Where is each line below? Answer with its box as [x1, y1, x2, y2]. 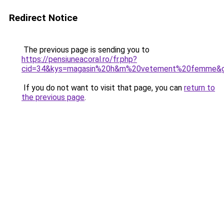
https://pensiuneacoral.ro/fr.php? [21, 54, 137, 64]
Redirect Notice [9, 12, 77, 23]
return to [184, 83, 215, 92]
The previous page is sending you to [21, 45, 149, 54]
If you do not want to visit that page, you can [21, 83, 184, 92]
